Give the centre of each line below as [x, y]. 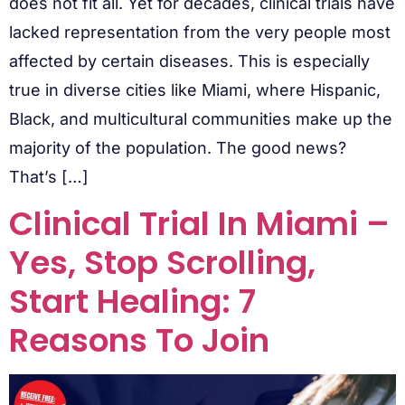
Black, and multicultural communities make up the [201, 118]
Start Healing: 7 [132, 302]
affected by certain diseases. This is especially [189, 61]
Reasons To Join [139, 341]
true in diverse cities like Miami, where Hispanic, [195, 89]
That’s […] [49, 176]
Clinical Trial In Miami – [199, 224]
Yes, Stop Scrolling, [162, 263]
